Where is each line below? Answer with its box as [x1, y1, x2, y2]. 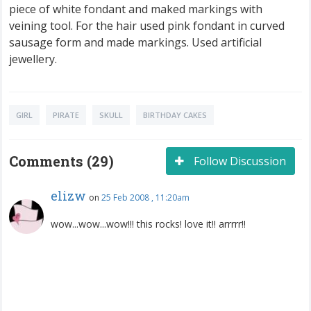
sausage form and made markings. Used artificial [9, 34, 262, 50]
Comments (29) [9, 151, 114, 170]
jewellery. [9, 51, 57, 67]
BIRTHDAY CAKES [143, 109, 207, 120]
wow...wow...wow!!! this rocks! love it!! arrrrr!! [51, 217, 246, 230]
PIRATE [53, 109, 79, 120]
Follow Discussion [191, 153, 286, 169]
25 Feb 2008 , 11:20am [101, 191, 190, 203]
